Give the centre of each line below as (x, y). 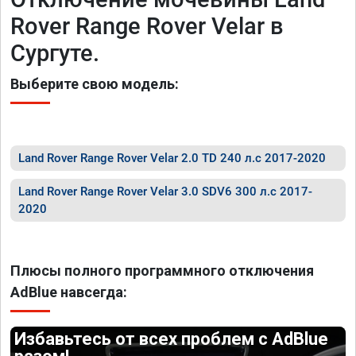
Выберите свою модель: (95, 84)
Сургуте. (55, 53)
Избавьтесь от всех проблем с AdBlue (172, 339)
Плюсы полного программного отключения (162, 271)
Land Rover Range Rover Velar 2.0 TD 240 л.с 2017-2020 (172, 158)
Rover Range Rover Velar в (147, 26)
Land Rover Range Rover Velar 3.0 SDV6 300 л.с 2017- (165, 192)
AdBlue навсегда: (69, 292)
